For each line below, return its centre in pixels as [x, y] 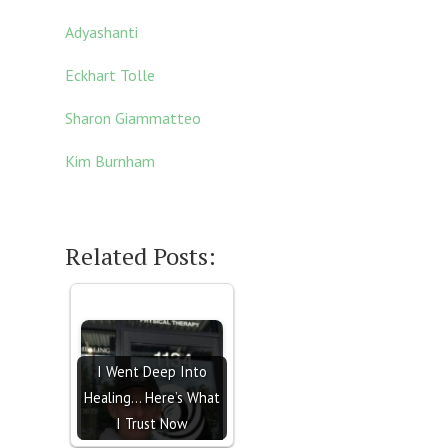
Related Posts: [140, 256]
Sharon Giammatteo [134, 118]
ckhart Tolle [114, 75]
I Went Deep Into [151, 372]
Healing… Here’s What [151, 398]
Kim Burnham [109, 161]
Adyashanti [101, 32]
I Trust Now [151, 424]
